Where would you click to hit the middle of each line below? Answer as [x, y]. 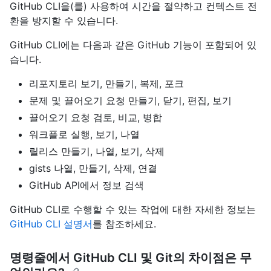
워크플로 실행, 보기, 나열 [84, 135]
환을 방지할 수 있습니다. [64, 21]
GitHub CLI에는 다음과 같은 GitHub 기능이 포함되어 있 [133, 45]
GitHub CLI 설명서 [51, 224]
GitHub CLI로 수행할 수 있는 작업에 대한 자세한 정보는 [133, 210]
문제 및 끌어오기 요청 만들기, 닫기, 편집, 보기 [130, 101]
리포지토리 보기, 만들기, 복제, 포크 [106, 84]
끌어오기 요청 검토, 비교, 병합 [96, 118]
